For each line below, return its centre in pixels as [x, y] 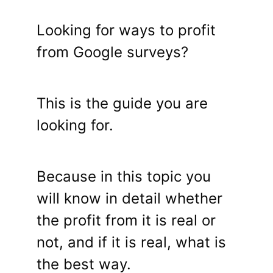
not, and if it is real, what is [131, 243]
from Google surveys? [112, 52]
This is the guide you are [122, 104]
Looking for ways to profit [126, 30]
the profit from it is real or [126, 221]
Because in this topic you [124, 177]
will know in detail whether [129, 199]
